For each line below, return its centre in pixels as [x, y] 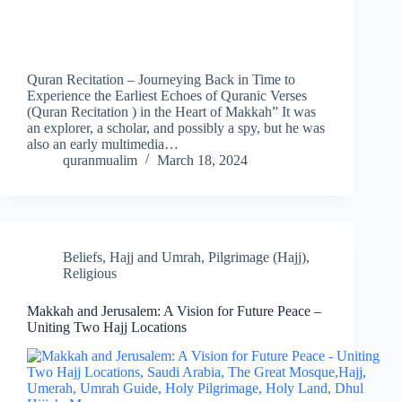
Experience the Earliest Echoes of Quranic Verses [167, 95]
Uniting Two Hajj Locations [107, 327]
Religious [90, 273]
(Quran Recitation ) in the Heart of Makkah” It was [171, 111]
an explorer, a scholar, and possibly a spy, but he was [176, 127]
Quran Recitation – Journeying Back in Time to [161, 79]
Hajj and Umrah [155, 257]
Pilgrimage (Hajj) [257, 257]
